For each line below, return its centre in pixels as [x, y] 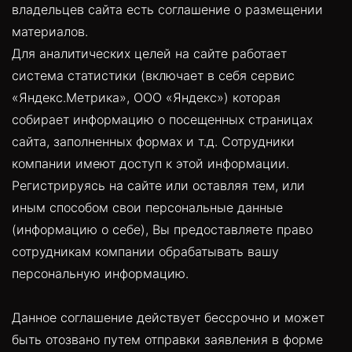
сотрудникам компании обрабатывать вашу [145, 251]
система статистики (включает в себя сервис [153, 75]
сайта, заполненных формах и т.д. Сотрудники [153, 141]
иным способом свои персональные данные [147, 207]
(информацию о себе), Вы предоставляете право [162, 229]
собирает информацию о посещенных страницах [162, 119]
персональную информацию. [100, 273]
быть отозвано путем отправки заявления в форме [167, 339]
